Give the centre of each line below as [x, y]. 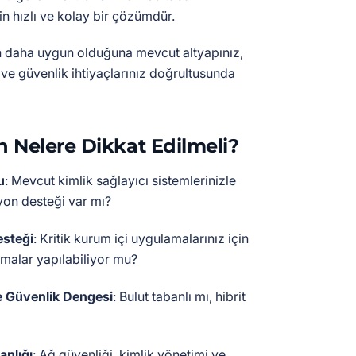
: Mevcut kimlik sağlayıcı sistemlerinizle [120, 180]
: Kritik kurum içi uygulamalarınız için [141, 238]
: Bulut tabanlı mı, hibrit [179, 296]
